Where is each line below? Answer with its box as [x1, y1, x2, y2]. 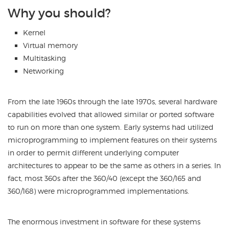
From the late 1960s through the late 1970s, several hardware [8, 97, 217, 106]
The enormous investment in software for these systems [8, 217, 200, 226]
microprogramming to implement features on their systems [8, 135, 217, 144]
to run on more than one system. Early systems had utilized [8, 123, 214, 131]
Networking [23, 66, 64, 75]
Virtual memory [23, 41, 78, 50]
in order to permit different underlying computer [8, 148, 179, 157]
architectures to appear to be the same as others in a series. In [8, 161, 221, 170]
